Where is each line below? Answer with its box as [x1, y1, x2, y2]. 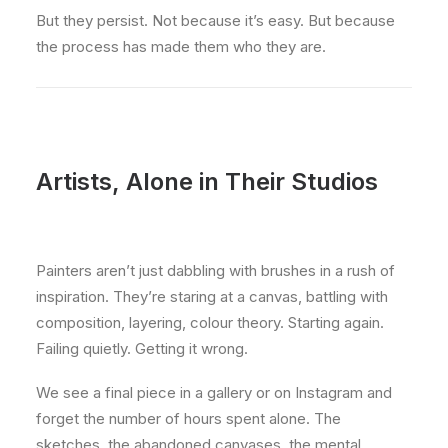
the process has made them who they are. [36, 37, 326, 56]
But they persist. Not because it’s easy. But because [36, 11, 395, 30]
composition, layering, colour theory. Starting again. [36, 313, 384, 332]
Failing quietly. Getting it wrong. [36, 339, 248, 358]
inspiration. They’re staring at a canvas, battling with [36, 287, 388, 306]
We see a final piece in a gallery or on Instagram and [36, 383, 392, 402]
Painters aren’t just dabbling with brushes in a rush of [36, 261, 395, 280]
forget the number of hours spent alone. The [36, 409, 341, 428]
